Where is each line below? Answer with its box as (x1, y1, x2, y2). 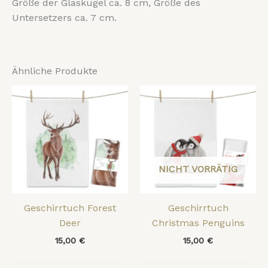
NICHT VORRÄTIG (159, 163, 237, 175)
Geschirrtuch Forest (24, 202, 116, 214)
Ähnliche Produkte (12, 65, 98, 77)
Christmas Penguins (151, 217, 245, 229)
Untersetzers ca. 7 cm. (12, 12, 117, 24)
